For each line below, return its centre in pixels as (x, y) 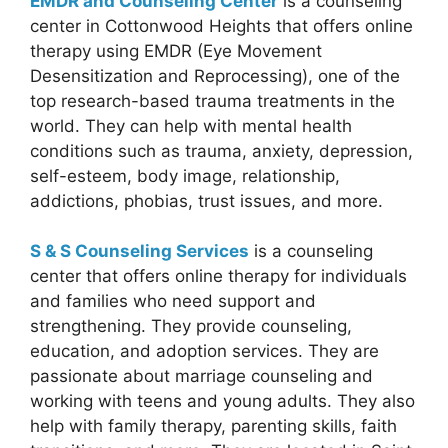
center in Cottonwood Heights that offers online (221, 25)
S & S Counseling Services (139, 251)
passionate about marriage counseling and (201, 376)
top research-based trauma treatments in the (212, 100)
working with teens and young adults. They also (222, 401)
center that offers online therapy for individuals (218, 276)
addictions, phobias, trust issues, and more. (206, 200)
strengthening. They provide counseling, (191, 326)
